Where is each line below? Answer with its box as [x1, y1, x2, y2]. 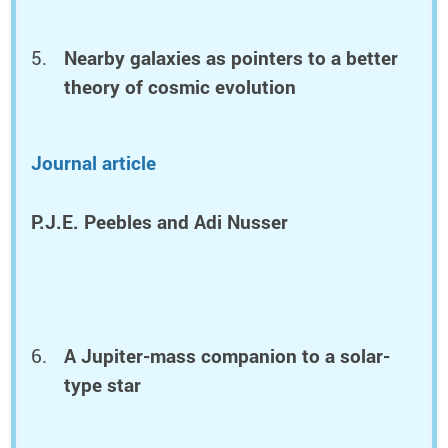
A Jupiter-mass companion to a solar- [64, 343, 391, 370]
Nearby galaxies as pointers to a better [64, 45, 399, 72]
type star [64, 372, 142, 399]
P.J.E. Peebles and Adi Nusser [31, 208, 288, 235]
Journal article [31, 150, 156, 177]
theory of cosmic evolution [64, 74, 297, 101]
